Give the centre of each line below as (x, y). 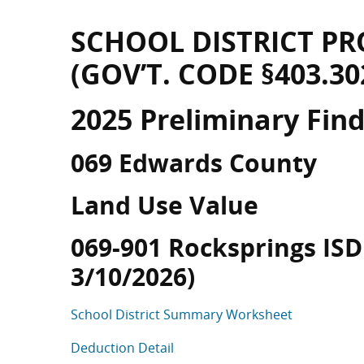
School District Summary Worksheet (182, 314)
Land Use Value (165, 205)
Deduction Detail (122, 348)
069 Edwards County (194, 163)
